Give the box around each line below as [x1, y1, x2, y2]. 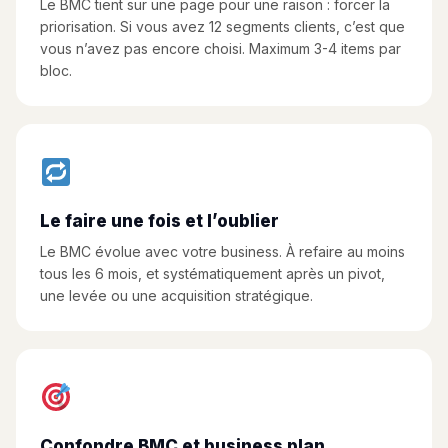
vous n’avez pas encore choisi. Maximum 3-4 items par [40, 40, 401, 57]
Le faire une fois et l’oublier [40, 211, 279, 231]
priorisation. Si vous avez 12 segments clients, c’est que [40, 18, 405, 35]
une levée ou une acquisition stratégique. [40, 287, 313, 304]
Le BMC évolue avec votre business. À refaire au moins [40, 243, 405, 260]
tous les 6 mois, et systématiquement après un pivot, [40, 265, 385, 282]
